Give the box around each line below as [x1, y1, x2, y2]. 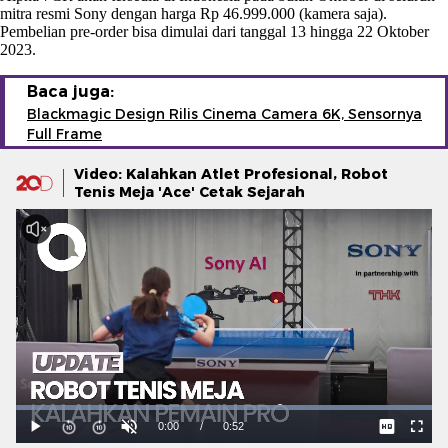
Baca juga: [27, 81, 114, 101]
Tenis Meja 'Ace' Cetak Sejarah [74, 182, 305, 201]
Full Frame [27, 124, 102, 143]
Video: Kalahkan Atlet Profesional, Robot [74, 164, 388, 183]
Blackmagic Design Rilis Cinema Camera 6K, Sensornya [27, 104, 422, 123]
